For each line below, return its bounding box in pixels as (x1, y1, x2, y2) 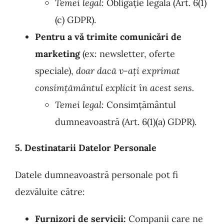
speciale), (35, 65, 76, 76)
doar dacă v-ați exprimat (76, 65, 180, 76)
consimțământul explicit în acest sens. (35, 82, 194, 93)
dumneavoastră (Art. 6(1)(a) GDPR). (55, 116, 196, 127)
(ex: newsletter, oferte (80, 48, 175, 59)
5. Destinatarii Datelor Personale (15, 142, 156, 153)
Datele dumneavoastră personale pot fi (15, 169, 178, 180)
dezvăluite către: (15, 186, 85, 197)
